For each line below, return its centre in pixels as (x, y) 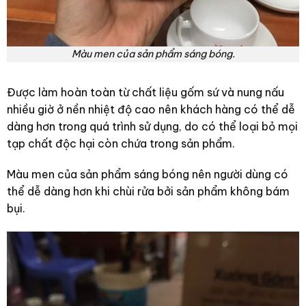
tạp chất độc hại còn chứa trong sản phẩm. (121, 143)
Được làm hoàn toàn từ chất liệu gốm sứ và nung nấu (145, 92)
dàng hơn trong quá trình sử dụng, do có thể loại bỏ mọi (152, 126)
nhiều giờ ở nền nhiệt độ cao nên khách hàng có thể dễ (151, 109)
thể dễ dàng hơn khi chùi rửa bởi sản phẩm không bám (148, 192)
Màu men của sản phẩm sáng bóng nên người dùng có (147, 175)
